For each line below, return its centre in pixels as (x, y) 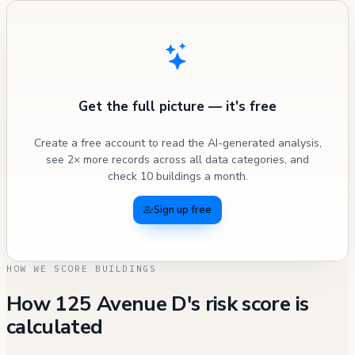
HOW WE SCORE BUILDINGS (82, 269)
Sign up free (183, 210)
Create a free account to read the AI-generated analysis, (177, 143)
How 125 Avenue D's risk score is (158, 303)
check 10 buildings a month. (177, 177)
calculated (55, 326)
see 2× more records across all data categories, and (177, 160)
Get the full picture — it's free (177, 106)
